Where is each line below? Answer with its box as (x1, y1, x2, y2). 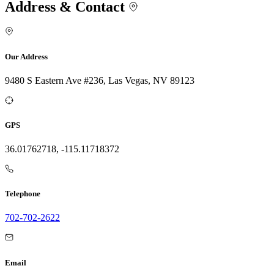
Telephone (5, 189, 40, 199)
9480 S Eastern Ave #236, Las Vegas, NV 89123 (5, 75, 194, 86)
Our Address (5, 51, 48, 61)
